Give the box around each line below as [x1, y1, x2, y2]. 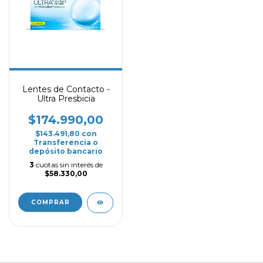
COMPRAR [31, 198, 70, 206]
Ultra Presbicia [36, 93, 95, 104]
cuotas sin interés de [35, 160, 103, 169]
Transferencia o [33, 138, 98, 147]
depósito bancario [29, 147, 103, 156]
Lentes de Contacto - [22, 84, 110, 95]
